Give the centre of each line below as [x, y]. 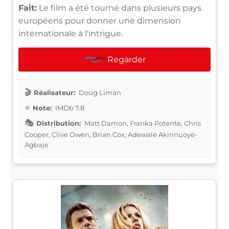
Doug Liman [99, 92]
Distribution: [59, 123]
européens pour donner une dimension [100, 20]
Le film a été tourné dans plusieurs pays [119, 8]
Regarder [126, 59]
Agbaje [37, 144]
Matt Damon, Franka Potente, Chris [142, 123]
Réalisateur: [54, 92]
